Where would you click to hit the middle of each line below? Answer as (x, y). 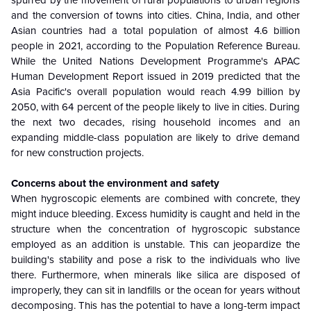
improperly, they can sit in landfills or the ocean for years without (155, 291)
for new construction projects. (77, 153)
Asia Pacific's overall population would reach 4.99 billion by (155, 92)
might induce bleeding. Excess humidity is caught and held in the (155, 214)
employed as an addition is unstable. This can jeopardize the (155, 245)
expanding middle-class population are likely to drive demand (155, 138)
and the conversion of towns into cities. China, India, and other (155, 16)
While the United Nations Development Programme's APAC (155, 61)
